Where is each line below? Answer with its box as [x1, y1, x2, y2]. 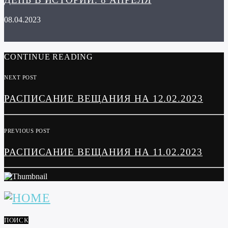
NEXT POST [4, 74, 37, 81]
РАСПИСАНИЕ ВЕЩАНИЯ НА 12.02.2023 [4, 93, 203, 104]
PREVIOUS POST [4, 127, 50, 134]
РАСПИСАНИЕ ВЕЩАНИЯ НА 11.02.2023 [4, 146, 203, 157]
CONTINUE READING [4, 52, 93, 62]
